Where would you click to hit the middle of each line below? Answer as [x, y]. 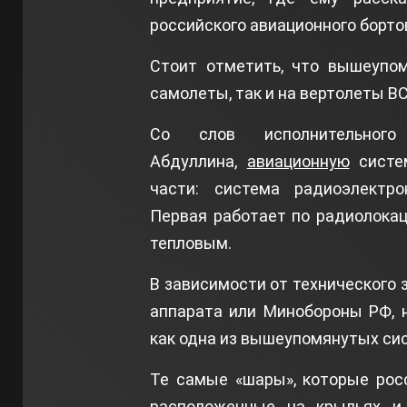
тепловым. [191, 243]
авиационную [298, 161]
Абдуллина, [199, 161]
